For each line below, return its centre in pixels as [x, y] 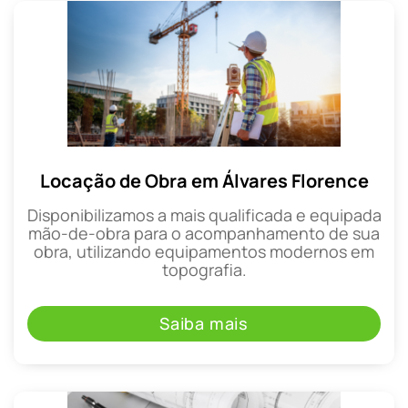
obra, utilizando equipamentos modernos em [204, 252]
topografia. [204, 270]
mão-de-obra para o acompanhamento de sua [204, 234]
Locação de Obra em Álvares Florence [204, 181]
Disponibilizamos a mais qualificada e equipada [204, 215]
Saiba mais [204, 323]
